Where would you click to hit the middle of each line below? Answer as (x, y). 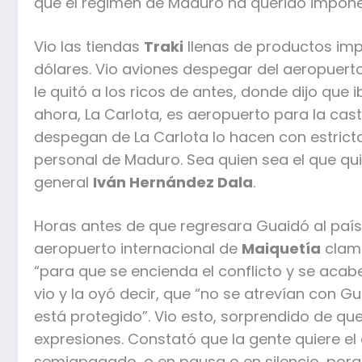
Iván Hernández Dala (173, 182)
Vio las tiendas (89, 46)
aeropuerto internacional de (138, 248)
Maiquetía (281, 248)
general (63, 182)
